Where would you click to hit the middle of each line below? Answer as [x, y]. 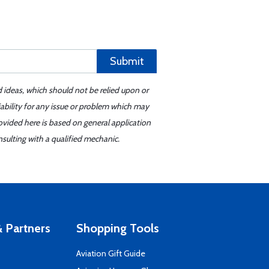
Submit [127, 61]
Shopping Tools [118, 228]
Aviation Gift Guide [111, 253]
